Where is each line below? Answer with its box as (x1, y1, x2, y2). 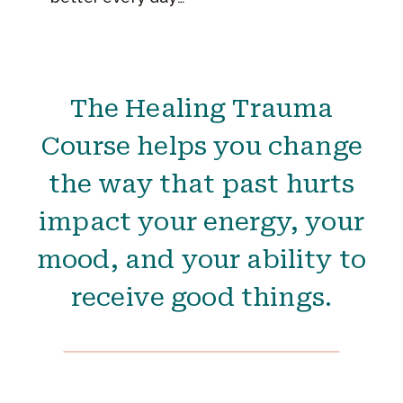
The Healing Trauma (69, 93, 334, 123)
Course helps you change (40, 130, 363, 161)
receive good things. (70, 282, 333, 312)
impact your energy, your (39, 206, 364, 237)
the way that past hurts (48, 168, 355, 199)
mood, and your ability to (36, 244, 366, 274)
